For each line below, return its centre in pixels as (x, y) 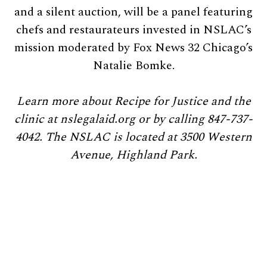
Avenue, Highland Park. (133, 155)
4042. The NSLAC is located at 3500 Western (133, 137)
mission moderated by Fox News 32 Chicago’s (133, 47)
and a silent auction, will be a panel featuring (133, 12)
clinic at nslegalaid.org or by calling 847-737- (133, 119)
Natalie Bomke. (133, 65)
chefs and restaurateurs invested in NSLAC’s (133, 30)
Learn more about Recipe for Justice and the (133, 101)
